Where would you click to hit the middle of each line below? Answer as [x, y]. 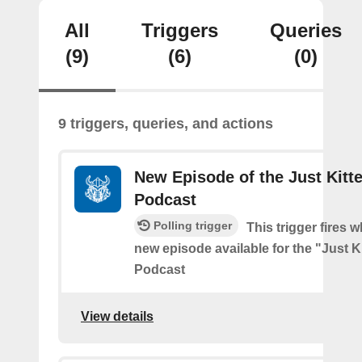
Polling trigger [193, 225]
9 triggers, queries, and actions [166, 124]
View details [117, 316]
